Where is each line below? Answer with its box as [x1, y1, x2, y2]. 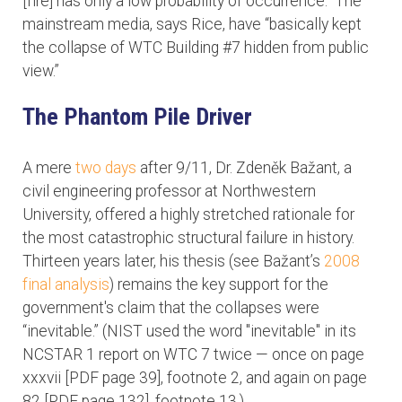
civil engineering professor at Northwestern [22, 182, 316, 201]
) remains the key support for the [109, 275, 328, 294]
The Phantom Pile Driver [22, 103, 252, 131]
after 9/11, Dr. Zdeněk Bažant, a [136, 159, 352, 178]
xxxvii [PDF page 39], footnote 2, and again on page [22, 369, 367, 388]
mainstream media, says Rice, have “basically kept [22, 15, 362, 34]
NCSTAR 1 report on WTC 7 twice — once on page [22, 345, 364, 364]
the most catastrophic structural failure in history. [22, 229, 354, 248]
